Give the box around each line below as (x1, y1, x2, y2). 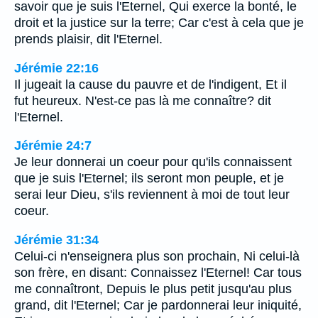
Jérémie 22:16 (14, 60, 99, 75)
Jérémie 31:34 (14, 232, 99, 247)
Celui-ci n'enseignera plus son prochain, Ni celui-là (14, 248, 300, 263)
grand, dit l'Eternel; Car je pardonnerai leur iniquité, (14, 297, 302, 312)
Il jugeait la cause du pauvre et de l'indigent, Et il (14, 77, 287, 92)
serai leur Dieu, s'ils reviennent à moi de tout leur (14, 187, 290, 202)
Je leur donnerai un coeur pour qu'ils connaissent (14, 155, 292, 170)
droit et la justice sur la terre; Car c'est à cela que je (14, 15, 304, 30)
